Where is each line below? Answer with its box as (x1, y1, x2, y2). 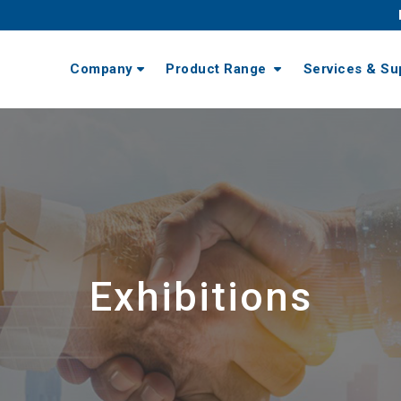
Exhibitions (89, 272, 312, 320)
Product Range (166, 61, 270, 77)
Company (70, 61, 133, 77)
